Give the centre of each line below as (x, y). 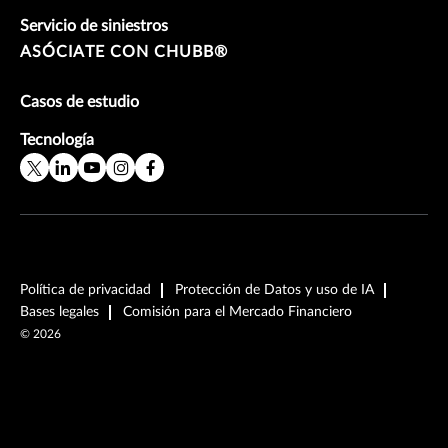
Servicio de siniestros (94, 26)
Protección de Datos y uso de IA (274, 290)
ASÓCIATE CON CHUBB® (124, 52)
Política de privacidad (85, 290)
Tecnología (57, 140)
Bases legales (59, 312)
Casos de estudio (79, 102)
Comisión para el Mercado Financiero (237, 312)
